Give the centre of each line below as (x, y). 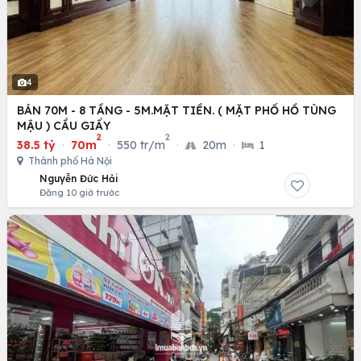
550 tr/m (141, 145)
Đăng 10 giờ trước (79, 192)
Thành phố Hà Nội (69, 160)
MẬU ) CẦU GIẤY (64, 125)
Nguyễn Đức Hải (79, 178)
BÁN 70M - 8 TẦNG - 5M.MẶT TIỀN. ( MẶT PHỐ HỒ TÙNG (176, 110)
